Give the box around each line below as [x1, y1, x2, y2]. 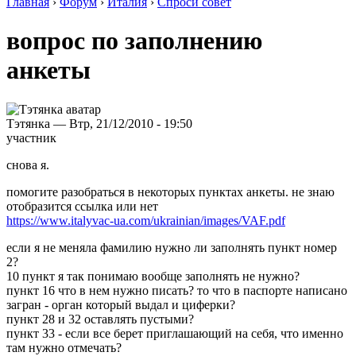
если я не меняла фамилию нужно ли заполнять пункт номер [6, 240, 337, 254]
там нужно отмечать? [6, 340, 122, 354]
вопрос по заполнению [6, 26, 262, 56]
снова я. [6, 157, 49, 172]
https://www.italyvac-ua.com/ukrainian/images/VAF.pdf [6, 213, 285, 227]
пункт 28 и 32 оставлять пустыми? [6, 311, 194, 326]
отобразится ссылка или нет [6, 199, 158, 213]
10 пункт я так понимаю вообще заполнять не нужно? [6, 269, 300, 283]
